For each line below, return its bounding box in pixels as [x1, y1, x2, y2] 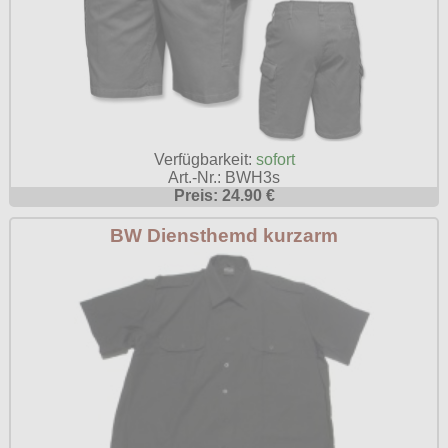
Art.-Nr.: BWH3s [168, 168, 280, 186]
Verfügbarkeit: [153, 150, 256, 168]
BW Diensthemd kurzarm [110, 223, 338, 246]
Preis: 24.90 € [173, 186, 275, 204]
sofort [255, 150, 295, 168]
